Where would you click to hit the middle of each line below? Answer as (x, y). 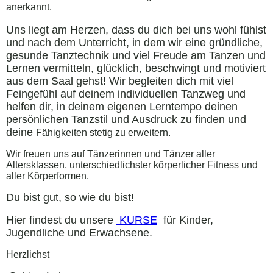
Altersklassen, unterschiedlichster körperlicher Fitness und (132, 165)
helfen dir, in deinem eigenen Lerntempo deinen (122, 106)
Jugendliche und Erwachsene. (79, 232)
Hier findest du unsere (61, 220)
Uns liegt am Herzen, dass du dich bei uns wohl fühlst (136, 30)
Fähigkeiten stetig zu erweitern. (103, 132)
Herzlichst (28, 254)
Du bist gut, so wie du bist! (70, 197)
